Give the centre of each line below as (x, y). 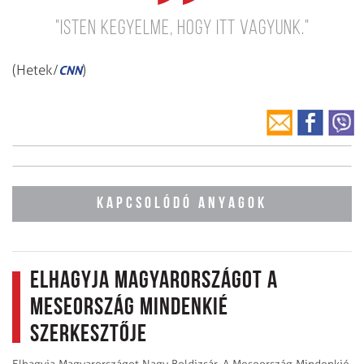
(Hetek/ (35, 69)
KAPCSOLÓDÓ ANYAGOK (182, 204)
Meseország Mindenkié (129, 308)
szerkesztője (89, 335)
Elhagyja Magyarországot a (154, 281)
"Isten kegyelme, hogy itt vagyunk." (182, 28)
